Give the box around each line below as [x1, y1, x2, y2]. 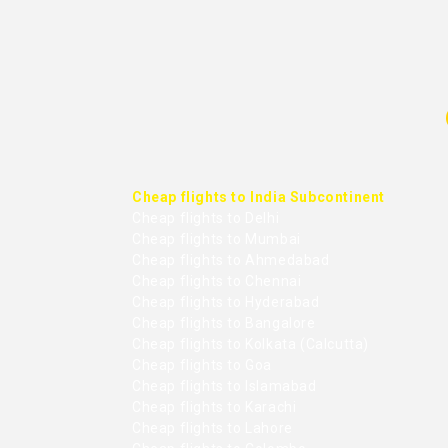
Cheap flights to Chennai [132, 272, 302, 289]
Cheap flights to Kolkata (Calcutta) [132, 335, 369, 352]
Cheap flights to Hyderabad [132, 293, 320, 310]
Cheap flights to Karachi [132, 398, 297, 415]
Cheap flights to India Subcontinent [132, 188, 385, 205]
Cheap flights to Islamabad [132, 377, 317, 394]
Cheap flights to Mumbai [132, 230, 301, 247]
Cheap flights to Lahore [132, 419, 293, 436]
